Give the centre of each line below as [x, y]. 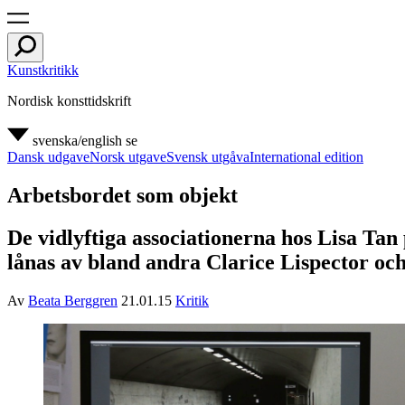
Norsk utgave [128, 157]
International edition [306, 157]
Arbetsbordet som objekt [122, 195]
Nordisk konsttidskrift [69, 101]
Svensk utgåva [208, 157]
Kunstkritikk [43, 70]
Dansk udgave [48, 157]
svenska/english [77, 141]
